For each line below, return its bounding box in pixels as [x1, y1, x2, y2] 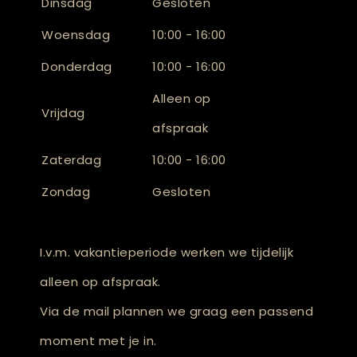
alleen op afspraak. [40, 273, 161, 290]
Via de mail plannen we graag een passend [40, 303, 313, 320]
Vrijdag [41, 104, 85, 121]
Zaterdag [41, 151, 101, 168]
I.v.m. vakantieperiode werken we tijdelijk [40, 244, 293, 261]
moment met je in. [40, 332, 157, 349]
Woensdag [41, 26, 110, 43]
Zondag [41, 183, 90, 200]
